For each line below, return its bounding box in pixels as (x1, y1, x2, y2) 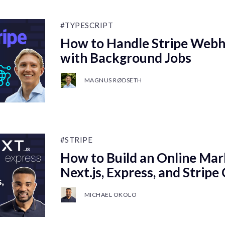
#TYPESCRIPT (60, 21, 114, 30)
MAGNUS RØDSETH (84, 76, 142, 84)
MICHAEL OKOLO (84, 191, 137, 198)
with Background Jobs (60, 50, 191, 66)
